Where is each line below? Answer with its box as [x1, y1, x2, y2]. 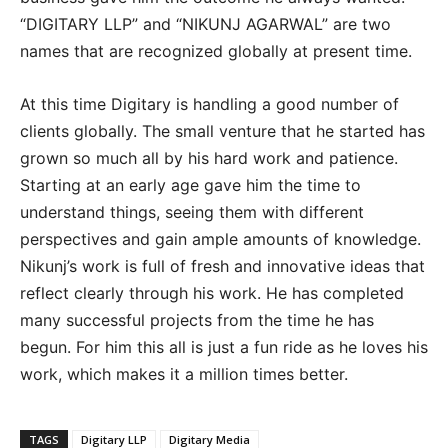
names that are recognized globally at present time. [20, 40, 412, 61]
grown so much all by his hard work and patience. [20, 147, 398, 168]
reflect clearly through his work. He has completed [20, 282, 404, 303]
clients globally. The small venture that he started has [20, 120, 425, 141]
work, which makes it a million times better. [20, 363, 348, 384]
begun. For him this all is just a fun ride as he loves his [20, 336, 428, 357]
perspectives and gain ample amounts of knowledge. [20, 228, 421, 249]
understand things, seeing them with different [20, 201, 364, 222]
